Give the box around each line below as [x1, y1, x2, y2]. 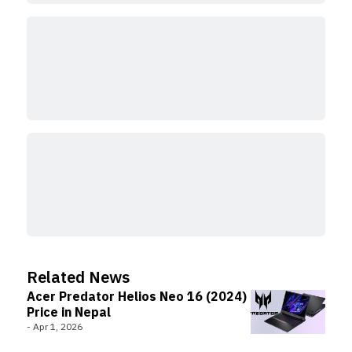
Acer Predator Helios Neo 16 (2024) [27, 287, 247, 308]
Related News [27, 266, 130, 291]
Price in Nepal [27, 302, 111, 324]
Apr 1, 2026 [33, 320, 82, 335]
